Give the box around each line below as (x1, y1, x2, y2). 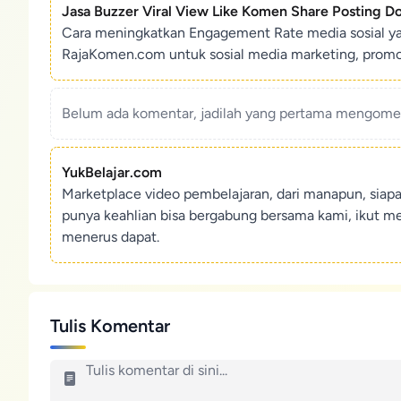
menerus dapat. (62, 228, 159, 245)
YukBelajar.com (62, 164, 162, 181)
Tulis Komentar (50, 315, 170, 337)
